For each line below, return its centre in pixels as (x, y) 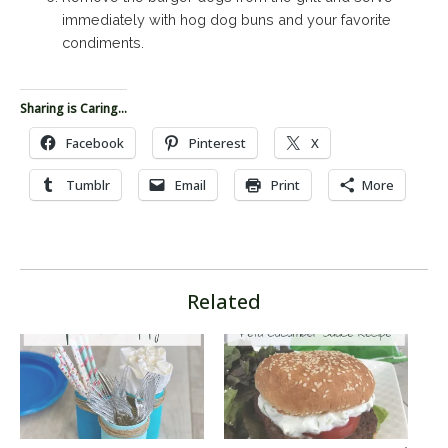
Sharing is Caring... (73, 108)
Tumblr (88, 184)
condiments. (103, 42)
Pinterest (217, 142)
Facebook (95, 142)
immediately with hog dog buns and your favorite (226, 19)
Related (224, 301)
